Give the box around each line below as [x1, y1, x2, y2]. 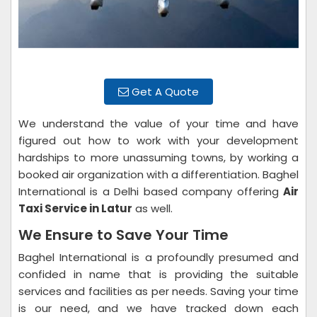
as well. [132, 201, 175, 216]
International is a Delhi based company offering [18, 184, 283, 199]
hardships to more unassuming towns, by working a [18, 150, 299, 165]
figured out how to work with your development [18, 133, 299, 148]
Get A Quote [129, 84, 199, 99]
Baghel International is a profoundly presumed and [18, 250, 299, 265]
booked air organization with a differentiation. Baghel [18, 167, 299, 182]
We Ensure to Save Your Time [18, 225, 232, 245]
